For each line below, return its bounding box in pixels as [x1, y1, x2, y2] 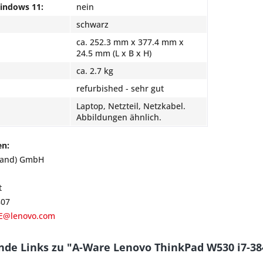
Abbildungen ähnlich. [76, 112, 161, 123]
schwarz [76, 19, 109, 30]
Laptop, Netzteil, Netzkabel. [76, 100, 186, 112]
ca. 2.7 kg [76, 65, 113, 76]
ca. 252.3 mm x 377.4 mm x [76, 36, 184, 48]
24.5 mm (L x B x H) [76, 48, 151, 59]
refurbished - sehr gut [76, 83, 164, 94]
